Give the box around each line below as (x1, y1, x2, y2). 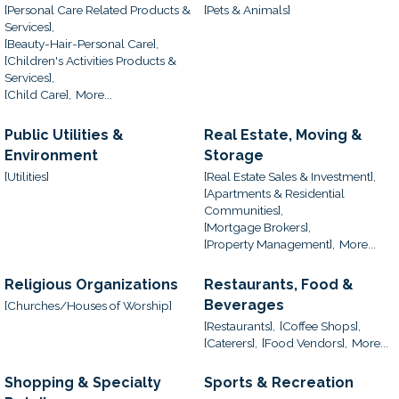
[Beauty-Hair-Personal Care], (4, 37, 159, 52)
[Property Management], (204, 237, 335, 252)
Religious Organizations (4, 275, 178, 293)
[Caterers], (204, 335, 257, 350)
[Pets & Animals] (204, 3, 290, 18)
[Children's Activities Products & (4, 53, 176, 69)
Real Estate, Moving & (204, 126, 362, 143)
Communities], (204, 203, 283, 218)
